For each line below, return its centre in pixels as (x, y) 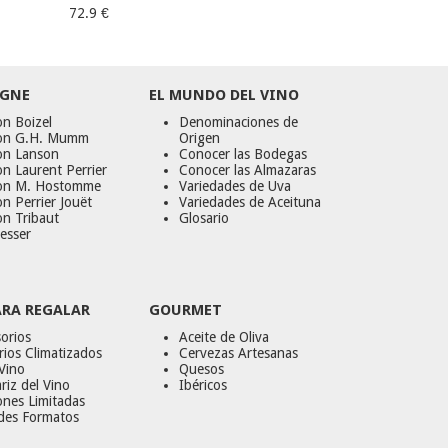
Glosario (204, 218)
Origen (200, 138)
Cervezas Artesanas (239, 353)
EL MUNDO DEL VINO (224, 95)
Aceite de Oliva (224, 337)
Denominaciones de (239, 122)
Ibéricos (203, 385)
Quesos (202, 369)
